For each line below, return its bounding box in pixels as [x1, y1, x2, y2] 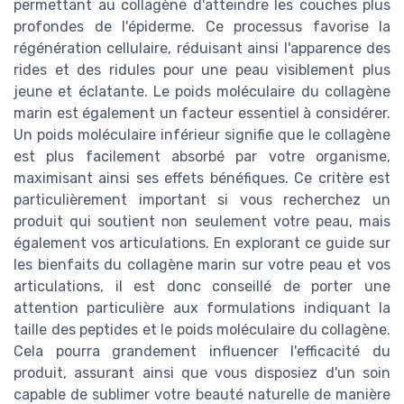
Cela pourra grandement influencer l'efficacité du [14, 343, 390, 361]
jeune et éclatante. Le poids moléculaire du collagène [14, 83, 390, 101]
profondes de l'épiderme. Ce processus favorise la [14, 18, 390, 36]
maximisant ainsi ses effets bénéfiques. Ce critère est [14, 170, 390, 188]
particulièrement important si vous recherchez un [14, 191, 390, 209]
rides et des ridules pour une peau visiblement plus [14, 61, 390, 79]
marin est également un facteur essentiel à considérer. [14, 105, 390, 123]
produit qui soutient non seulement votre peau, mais [14, 213, 390, 231]
